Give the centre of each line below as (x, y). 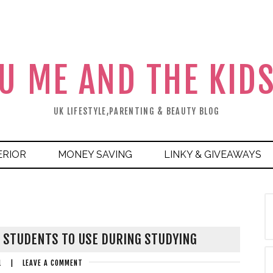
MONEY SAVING (95, 154)
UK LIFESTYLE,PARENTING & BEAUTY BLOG (136, 111)
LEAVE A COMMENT (53, 263)
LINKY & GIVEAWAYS (213, 154)
